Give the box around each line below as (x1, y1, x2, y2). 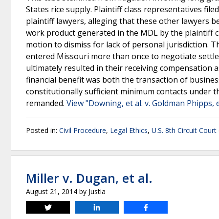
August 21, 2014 (26, 187, 77, 196)
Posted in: (26, 126, 59, 135)
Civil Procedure (59, 126, 106, 135)
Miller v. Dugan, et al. (26, 170, 153, 186)
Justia (88, 187, 106, 196)
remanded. (26, 98, 66, 109)
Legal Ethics (110, 126, 148, 135)
